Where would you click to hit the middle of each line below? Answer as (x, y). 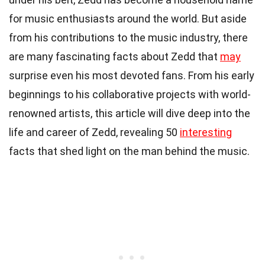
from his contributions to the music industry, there (128, 37)
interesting (206, 132)
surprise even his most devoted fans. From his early (132, 75)
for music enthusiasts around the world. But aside (128, 18)
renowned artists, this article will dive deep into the (130, 113)
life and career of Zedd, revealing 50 (94, 132)
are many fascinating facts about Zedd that (114, 56)
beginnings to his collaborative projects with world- (130, 94)
